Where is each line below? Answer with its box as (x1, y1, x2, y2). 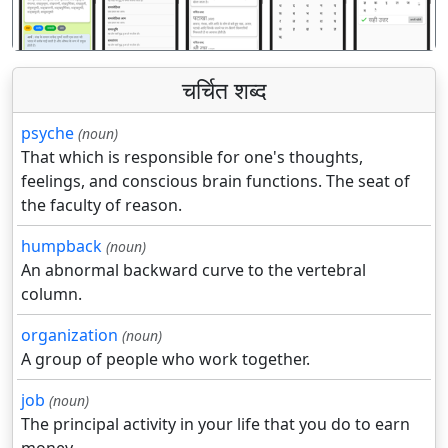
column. (21, 282, 82, 305)
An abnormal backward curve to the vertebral (21, 258, 366, 281)
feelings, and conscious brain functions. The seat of (21, 169, 410, 192)
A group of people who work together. (21, 347, 310, 370)
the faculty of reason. (21, 193, 182, 216)
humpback (21, 234, 102, 257)
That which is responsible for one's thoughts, (21, 145, 363, 168)
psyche (21, 121, 74, 144)
